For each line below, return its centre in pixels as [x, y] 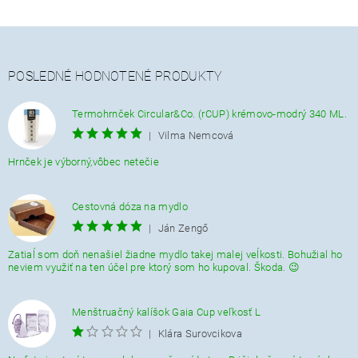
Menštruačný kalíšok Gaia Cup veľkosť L [167, 312]
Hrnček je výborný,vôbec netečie [84, 161]
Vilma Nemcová [196, 135]
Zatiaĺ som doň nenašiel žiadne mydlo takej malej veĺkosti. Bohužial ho [175, 254]
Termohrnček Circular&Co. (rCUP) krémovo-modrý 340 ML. [209, 114]
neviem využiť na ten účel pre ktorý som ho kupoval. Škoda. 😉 [154, 267]
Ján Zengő [183, 228]
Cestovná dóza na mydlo [130, 207]
